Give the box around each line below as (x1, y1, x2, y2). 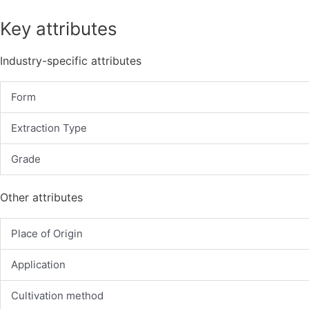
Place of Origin (11, 227, 83, 241)
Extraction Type (11, 121, 87, 134)
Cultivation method (11, 289, 103, 303)
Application (11, 258, 66, 272)
